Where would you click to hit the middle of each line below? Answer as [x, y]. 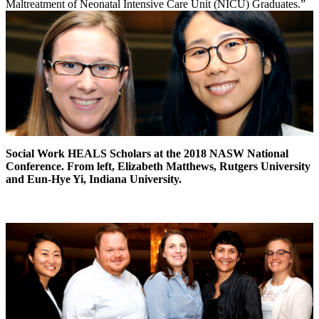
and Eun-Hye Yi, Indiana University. [94, 179]
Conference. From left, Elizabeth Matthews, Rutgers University [158, 166]
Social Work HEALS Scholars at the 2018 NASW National [147, 153]
